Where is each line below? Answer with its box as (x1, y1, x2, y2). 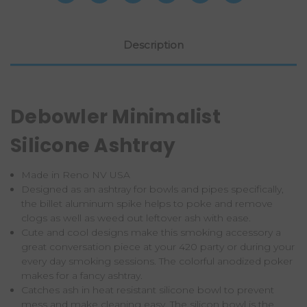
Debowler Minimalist (10, 103, 221, 130)
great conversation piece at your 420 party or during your (21, 240, 295, 253)
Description (123, 38, 184, 51)
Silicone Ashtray (10, 132, 175, 159)
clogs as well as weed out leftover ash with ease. (21, 211, 254, 224)
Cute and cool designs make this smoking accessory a (21, 225, 282, 238)
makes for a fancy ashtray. (21, 269, 146, 282)
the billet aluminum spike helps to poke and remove (21, 197, 273, 210)
